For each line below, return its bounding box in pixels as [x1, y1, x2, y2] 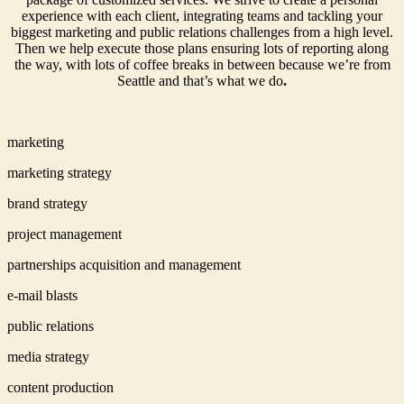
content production [7, 379, 114, 395]
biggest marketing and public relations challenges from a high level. [11, 23, 393, 40]
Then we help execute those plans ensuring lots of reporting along [15, 40, 389, 56]
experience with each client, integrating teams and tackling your [22, 7, 382, 23]
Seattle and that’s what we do [117, 72, 283, 88]
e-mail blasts [7, 287, 78, 303]
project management [7, 225, 122, 242]
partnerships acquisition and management [7, 256, 241, 272]
